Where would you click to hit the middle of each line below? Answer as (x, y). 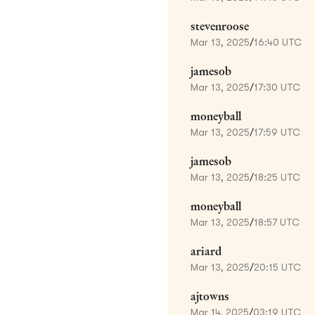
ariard (206, 251)
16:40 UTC (278, 42)
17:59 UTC (277, 132)
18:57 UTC (277, 222)
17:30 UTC (277, 87)
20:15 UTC (277, 267)
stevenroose (220, 26)
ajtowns (210, 296)
